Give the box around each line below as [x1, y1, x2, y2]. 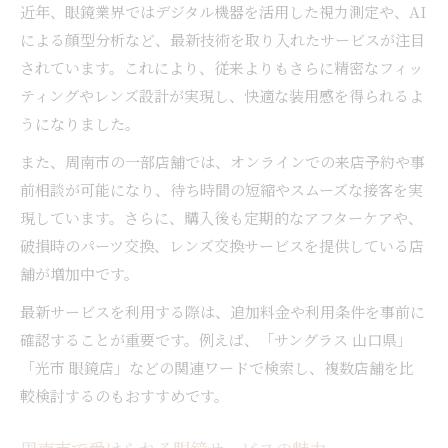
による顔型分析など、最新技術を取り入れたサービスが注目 [20, 28, 425, 50]
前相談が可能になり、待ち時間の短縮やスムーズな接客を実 [20, 178, 423, 200]
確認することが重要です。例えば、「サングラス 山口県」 [20, 328, 412, 350]
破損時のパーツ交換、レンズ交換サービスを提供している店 [20, 234, 424, 256]
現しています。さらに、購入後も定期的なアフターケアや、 [20, 206, 423, 228]
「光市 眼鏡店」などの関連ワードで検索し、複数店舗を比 [20, 356, 414, 378]
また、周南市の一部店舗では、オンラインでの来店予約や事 [20, 150, 425, 172]
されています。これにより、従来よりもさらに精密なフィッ [20, 56, 423, 78]
